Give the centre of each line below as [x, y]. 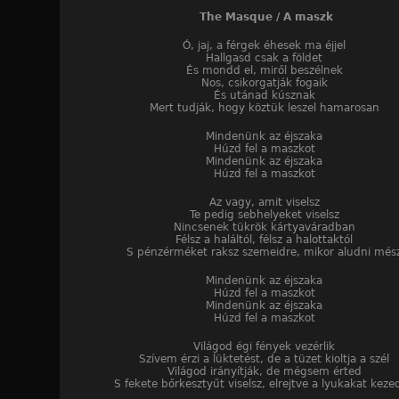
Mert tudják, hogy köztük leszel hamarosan [264, 108]
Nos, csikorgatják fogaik [264, 83]
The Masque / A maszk [264, 17]
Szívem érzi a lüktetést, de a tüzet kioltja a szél [264, 359]
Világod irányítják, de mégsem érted [264, 372]
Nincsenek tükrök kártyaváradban [264, 228]
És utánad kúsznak [264, 96]
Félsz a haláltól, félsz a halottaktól [264, 240]
